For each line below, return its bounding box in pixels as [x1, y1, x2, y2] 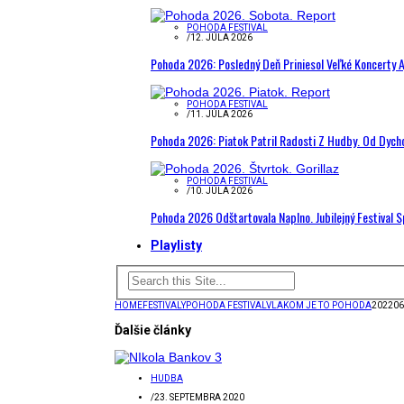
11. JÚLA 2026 [190, 109, 252, 119]
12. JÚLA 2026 [190, 32, 252, 42]
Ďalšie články [115, 322, 191, 337]
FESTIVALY [142, 299, 186, 310]
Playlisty [151, 238, 202, 252]
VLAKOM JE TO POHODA [266, 299, 372, 310]
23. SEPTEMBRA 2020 [154, 391, 244, 402]
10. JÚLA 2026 [190, 186, 252, 196]
